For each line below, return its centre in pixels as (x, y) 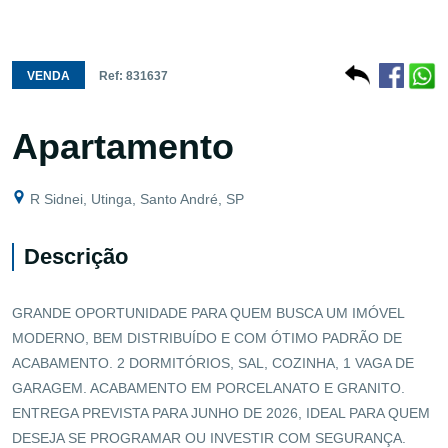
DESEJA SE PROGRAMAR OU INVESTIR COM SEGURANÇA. (209, 437)
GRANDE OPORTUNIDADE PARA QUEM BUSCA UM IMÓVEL (208, 312)
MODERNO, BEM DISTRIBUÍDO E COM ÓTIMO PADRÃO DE (207, 337)
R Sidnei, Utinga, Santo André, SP (135, 198)
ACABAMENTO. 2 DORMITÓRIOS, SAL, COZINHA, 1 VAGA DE (213, 362)
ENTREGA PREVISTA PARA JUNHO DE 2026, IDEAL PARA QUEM (221, 412)
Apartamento (123, 146)
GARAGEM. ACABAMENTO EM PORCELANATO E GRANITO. (208, 387)
